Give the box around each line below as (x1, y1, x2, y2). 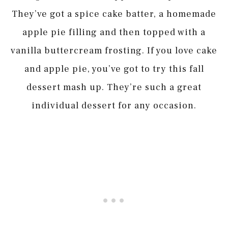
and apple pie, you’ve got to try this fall (24, 63, 204, 75)
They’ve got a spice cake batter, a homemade (12, 8, 216, 20)
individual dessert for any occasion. (32, 99, 196, 111)
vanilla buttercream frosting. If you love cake (11, 44, 217, 56)
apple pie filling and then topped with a (22, 26, 206, 38)
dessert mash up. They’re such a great (26, 81, 202, 93)
